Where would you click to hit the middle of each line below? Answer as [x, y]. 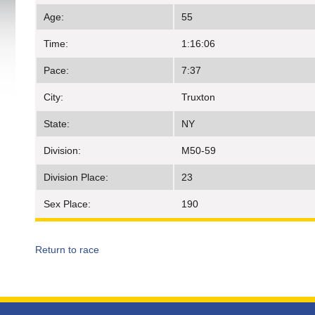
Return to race [67, 250]
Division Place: [76, 178]
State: [57, 124]
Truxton [198, 97]
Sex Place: [67, 204]
